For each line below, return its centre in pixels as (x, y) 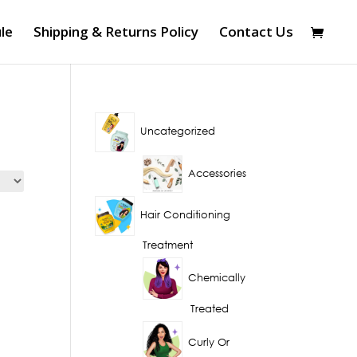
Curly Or (208, 342)
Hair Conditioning (185, 215)
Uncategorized (177, 131)
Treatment (168, 245)
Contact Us (256, 31)
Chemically (216, 278)
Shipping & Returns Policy (116, 31)
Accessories (217, 173)
